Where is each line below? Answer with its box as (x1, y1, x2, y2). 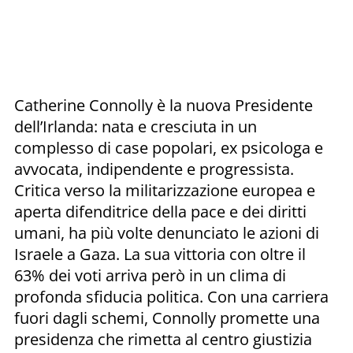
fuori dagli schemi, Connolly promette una (14, 307, 320, 329)
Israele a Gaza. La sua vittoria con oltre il (14, 243, 306, 265)
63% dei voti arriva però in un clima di (14, 264, 286, 286)
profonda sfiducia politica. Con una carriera (14, 285, 329, 307)
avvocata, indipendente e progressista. (14, 158, 294, 180)
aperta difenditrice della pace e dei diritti (14, 200, 307, 222)
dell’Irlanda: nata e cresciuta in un (14, 115, 257, 137)
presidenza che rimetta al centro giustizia (14, 328, 312, 350)
